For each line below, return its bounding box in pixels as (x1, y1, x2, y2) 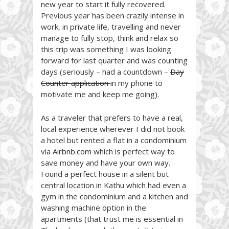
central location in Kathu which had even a (41, 179, 186, 190)
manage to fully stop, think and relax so (41, 32, 178, 43)
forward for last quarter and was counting (41, 55, 188, 65)
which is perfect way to (91, 146, 175, 156)
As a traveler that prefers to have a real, (41, 112, 183, 123)
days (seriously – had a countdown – (41, 66, 170, 77)
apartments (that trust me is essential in (41, 213, 183, 224)
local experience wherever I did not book (41, 123, 185, 134)
